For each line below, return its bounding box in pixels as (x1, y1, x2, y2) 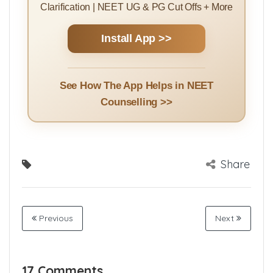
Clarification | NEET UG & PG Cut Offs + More (40, 1, 233, 13)
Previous (37, 213, 73, 224)
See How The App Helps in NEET (59, 80, 214, 92)
